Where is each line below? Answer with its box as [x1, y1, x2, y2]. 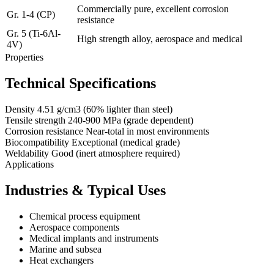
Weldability [5, 147, 49, 158]
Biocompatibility [5, 136, 69, 147]
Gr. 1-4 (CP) [7, 9, 55, 20]
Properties [5, 52, 43, 63]
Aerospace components [29, 221, 119, 232]
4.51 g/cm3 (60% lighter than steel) [37, 103, 172, 114]
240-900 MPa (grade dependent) [68, 114, 193, 125]
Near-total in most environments [86, 125, 209, 136]
